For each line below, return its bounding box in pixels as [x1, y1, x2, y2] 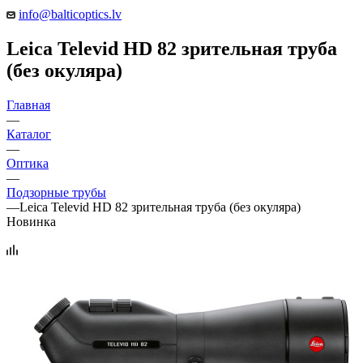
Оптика [6, 156, 49, 170]
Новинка [6, 214, 56, 228]
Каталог [6, 126, 51, 141]
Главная [6, 97, 50, 112]
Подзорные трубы [6, 185, 106, 199]
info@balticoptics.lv [19, 6, 122, 21]
